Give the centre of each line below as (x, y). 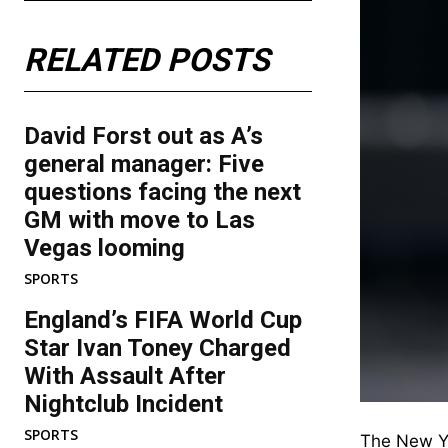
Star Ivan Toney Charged (157, 348)
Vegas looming (104, 248)
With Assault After (125, 376)
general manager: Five (144, 164)
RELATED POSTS (147, 60)
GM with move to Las (139, 220)
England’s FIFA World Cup (163, 320)
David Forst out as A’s (143, 136)
